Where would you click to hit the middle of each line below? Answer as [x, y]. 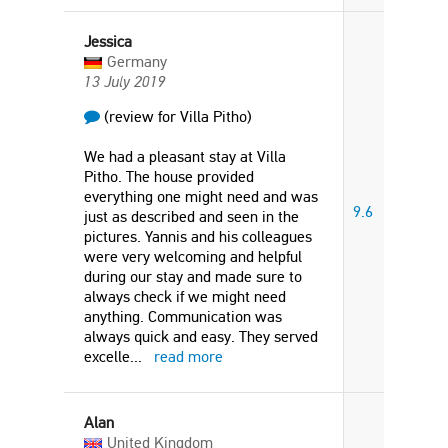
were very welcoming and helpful [193, 256]
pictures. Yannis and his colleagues [198, 236]
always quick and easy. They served [201, 336]
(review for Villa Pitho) [176, 116]
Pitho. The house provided [169, 176]
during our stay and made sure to [193, 276]
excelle [107, 356]
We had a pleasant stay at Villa [185, 156]
